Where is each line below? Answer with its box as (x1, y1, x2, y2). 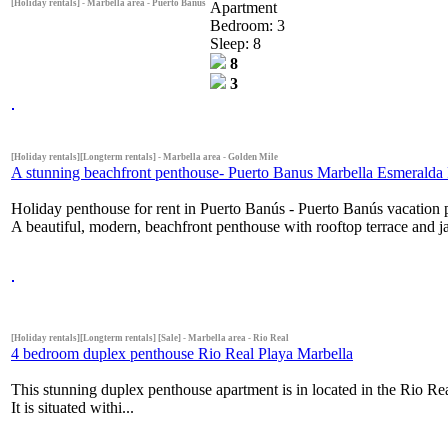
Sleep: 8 (210, 34, 261, 52)
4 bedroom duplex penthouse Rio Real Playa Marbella (11, 344, 353, 362)
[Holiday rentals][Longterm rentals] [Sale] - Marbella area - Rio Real (11, 332, 289, 343)
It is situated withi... (11, 398, 134, 416)
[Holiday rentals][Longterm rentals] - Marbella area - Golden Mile (11, 151, 278, 162)
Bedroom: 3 (210, 16, 285, 34)
